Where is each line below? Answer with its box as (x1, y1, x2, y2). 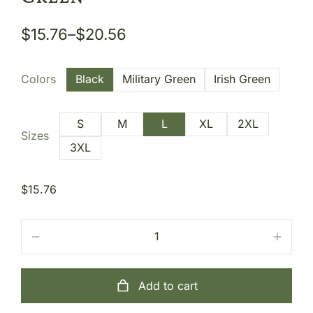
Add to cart (138, 278, 198, 293)
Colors (21, 72, 56, 87)
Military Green (122, 72, 196, 87)
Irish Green (214, 72, 270, 87)
